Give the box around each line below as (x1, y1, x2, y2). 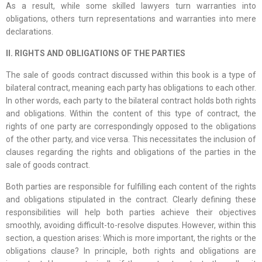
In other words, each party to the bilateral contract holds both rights (6, 96, 256, 106)
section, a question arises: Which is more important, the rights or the (6, 233, 256, 243)
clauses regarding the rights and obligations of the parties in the (6, 147, 256, 157)
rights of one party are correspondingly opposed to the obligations (6, 122, 256, 132)
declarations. (6, 27, 53, 37)
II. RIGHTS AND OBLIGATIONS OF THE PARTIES (6, 49, 185, 58)
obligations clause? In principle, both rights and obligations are (6, 246, 256, 256)
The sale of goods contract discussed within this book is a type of (6, 70, 256, 80)
